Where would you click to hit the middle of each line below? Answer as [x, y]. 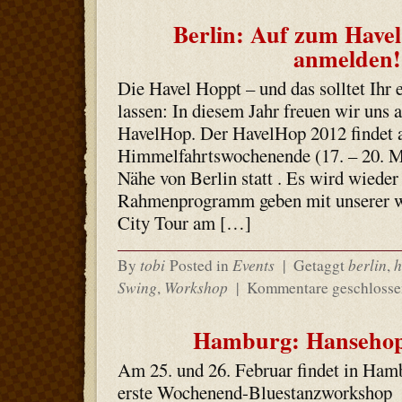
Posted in [201, 265]
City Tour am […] [184, 223]
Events [253, 265]
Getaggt [319, 265]
